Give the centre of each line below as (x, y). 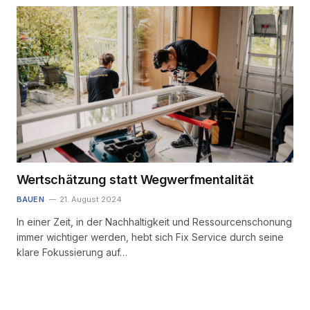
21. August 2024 (90, 199)
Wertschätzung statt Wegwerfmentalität (135, 179)
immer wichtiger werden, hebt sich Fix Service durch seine (150, 237)
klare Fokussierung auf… (72, 252)
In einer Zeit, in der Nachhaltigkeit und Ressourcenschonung (154, 221)
